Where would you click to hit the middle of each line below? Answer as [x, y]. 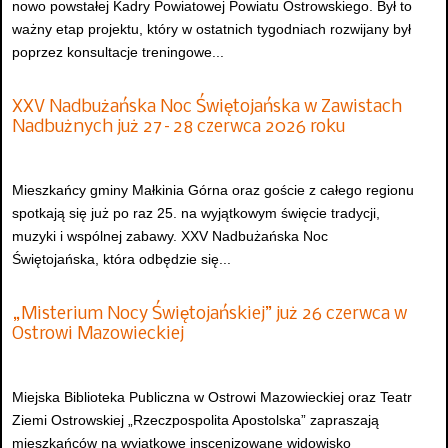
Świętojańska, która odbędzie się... [121, 259]
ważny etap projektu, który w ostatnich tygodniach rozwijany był [211, 29]
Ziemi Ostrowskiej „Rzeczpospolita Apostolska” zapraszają [195, 420]
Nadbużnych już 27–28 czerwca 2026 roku [178, 127]
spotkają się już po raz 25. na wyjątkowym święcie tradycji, [196, 213]
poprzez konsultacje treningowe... [118, 52]
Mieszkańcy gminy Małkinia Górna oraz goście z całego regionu [213, 190]
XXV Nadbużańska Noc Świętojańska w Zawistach [207, 107]
